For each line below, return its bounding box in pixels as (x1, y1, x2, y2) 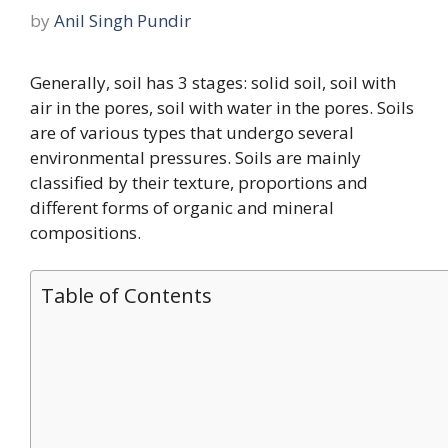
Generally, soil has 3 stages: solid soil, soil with (30, 70, 396, 94)
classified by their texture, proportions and (30, 170, 368, 194)
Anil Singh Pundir (54, 8, 191, 32)
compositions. (30, 220, 145, 244)
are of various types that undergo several (30, 120, 354, 144)
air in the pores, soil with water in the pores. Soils (30, 95, 414, 119)
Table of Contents (41, 281, 212, 309)
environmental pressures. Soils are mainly (30, 145, 361, 169)
